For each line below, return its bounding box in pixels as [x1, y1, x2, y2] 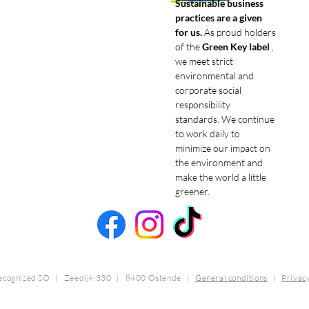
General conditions [195, 272, 268, 283]
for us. [175, 26, 202, 38]
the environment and [175, 157, 263, 168]
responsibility [175, 99, 230, 110]
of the [175, 41, 202, 52]
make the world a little [175, 171, 266, 183]
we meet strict [175, 55, 233, 67]
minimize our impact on [175, 142, 270, 154]
